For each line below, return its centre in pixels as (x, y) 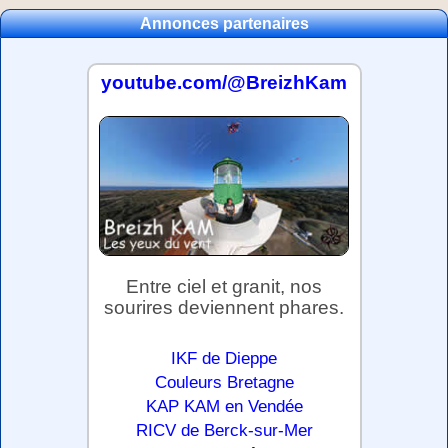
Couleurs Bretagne (224, 381)
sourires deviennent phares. (224, 307)
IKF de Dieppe (224, 357)
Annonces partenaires (224, 23)
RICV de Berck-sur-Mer (224, 429)
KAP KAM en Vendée (224, 405)
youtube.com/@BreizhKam (224, 82)
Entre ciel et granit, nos (224, 286)
